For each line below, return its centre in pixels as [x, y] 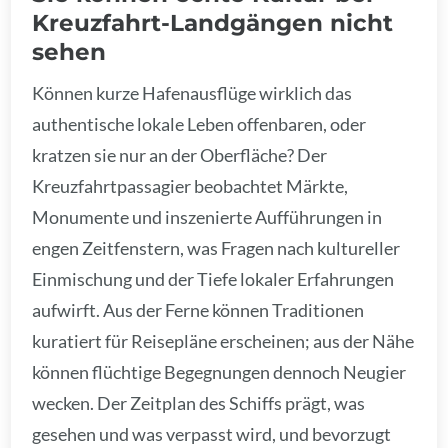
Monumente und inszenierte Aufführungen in [207, 216]
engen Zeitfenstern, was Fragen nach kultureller [216, 247]
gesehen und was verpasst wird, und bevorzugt [212, 433]
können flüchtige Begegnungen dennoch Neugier [219, 371]
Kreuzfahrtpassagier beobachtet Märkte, [190, 185]
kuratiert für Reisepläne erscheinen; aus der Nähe [223, 340]
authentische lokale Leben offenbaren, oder [199, 123]
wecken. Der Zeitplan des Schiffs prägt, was [199, 402]
